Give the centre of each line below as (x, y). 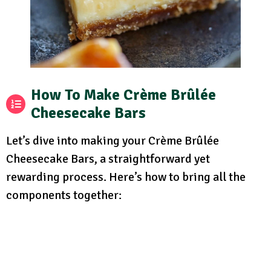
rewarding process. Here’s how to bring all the (126, 177)
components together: (64, 195)
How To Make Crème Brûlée (123, 94)
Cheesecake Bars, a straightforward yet (108, 158)
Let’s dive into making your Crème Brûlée (113, 140)
